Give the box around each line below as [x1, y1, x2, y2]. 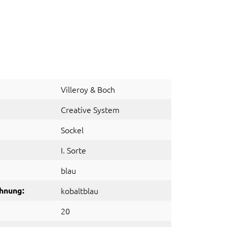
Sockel [61, 124, 84, 135]
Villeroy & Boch [61, 84, 115, 95]
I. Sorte [61, 144, 86, 156]
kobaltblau [61, 185, 98, 196]
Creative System [61, 104, 120, 115]
